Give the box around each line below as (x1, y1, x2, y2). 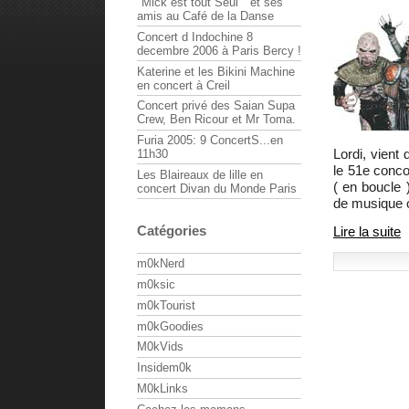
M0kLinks (137, 381, 188, 395)
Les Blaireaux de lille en (137, 167, 263, 182)
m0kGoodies (137, 319, 204, 333)
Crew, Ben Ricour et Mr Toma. (137, 112, 296, 127)
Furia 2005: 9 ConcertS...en (137, 133, 283, 147)
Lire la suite (333, 223, 401, 239)
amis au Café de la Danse (137, 9, 274, 23)
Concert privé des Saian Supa (137, 99, 295, 113)
